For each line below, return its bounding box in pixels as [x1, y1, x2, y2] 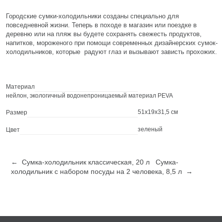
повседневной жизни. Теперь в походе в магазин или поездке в [6, 21, 197, 29]
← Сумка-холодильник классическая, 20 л [11, 158, 150, 166]
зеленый [138, 125, 163, 133]
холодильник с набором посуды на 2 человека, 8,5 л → [11, 167, 193, 175]
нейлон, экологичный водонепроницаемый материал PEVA [6, 92, 173, 99]
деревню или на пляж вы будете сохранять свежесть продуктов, [6, 30, 202, 38]
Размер [6, 109, 27, 116]
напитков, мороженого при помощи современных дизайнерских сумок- [6, 39, 218, 47]
